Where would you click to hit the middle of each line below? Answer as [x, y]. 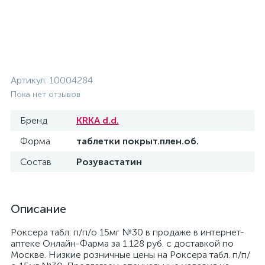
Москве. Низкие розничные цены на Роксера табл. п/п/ [130, 255]
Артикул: [30, 80]
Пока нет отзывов [46, 94]
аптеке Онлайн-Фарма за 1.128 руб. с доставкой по [122, 243]
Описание [38, 209]
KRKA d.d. [98, 120]
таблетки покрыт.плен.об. [138, 141]
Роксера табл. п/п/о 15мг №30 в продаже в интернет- [127, 232]
